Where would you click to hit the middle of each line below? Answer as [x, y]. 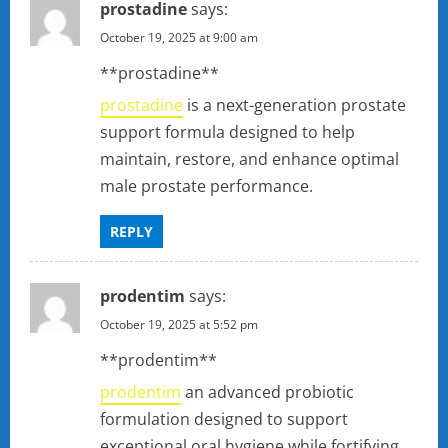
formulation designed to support [224, 419]
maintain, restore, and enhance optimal [249, 159]
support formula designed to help [227, 132]
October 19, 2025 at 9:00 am [179, 38]
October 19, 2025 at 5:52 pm [179, 325]
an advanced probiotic [267, 392]
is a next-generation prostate [294, 105]
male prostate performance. [206, 186]
